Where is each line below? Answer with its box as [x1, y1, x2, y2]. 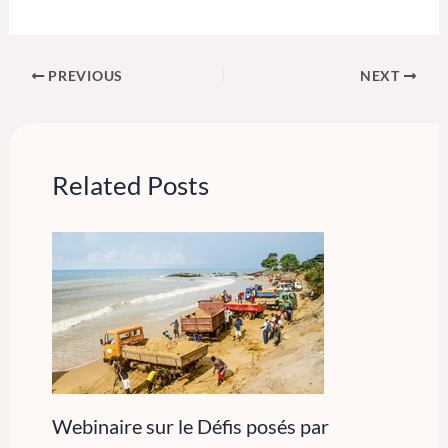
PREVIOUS [44, 67, 123, 84]
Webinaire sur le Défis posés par [51, 413, 329, 438]
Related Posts [51, 169, 209, 202]
